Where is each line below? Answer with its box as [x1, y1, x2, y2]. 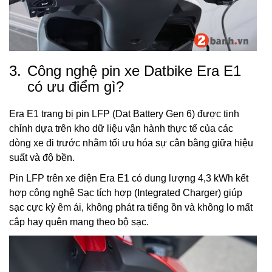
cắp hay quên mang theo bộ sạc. [9, 216, 149, 227]
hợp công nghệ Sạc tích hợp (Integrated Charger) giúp [9, 187, 242, 198]
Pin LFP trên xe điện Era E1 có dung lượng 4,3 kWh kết [9, 172, 248, 183]
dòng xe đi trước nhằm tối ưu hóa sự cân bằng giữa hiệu [9, 137, 253, 148]
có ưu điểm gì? [27, 78, 124, 95]
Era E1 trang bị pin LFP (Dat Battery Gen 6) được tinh [9, 108, 239, 119]
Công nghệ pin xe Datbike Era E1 [27, 62, 241, 79]
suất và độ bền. [9, 152, 75, 163]
